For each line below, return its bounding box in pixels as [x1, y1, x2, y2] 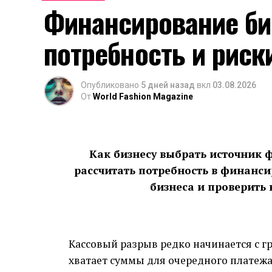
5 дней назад [141, 80, 195, 90]
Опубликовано [81, 80, 139, 90]
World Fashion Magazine [93, 92, 193, 101]
